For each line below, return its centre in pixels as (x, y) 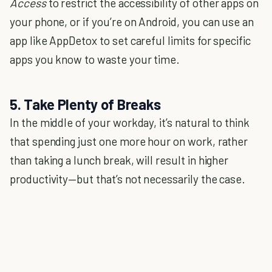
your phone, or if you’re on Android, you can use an (132, 22)
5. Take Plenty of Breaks (86, 104)
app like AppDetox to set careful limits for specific (131, 40)
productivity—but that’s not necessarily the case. (128, 179)
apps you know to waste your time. (95, 59)
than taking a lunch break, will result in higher (119, 160)
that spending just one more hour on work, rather (129, 141)
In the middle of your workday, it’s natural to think (130, 122)
